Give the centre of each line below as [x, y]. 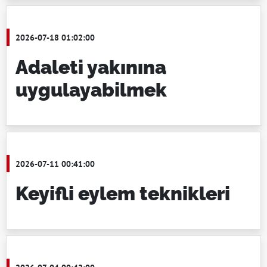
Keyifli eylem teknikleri [123, 193]
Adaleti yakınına [91, 67]
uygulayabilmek [91, 90]
